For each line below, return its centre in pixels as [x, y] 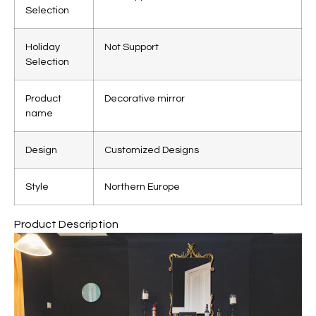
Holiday [43, 47]
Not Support [132, 47]
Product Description [66, 225]
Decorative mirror [145, 99]
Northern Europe [142, 187]
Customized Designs [152, 150]
